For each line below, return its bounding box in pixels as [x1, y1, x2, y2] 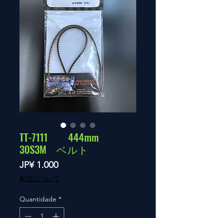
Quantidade [19, 195, 56, 203]
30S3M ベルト [19, 142, 89, 157]
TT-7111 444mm [19, 129, 109, 145]
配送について [19, 174, 60, 183]
